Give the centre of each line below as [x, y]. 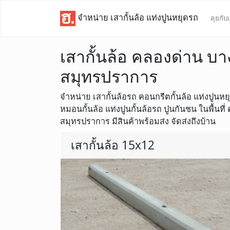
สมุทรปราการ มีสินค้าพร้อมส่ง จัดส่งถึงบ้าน [138, 121]
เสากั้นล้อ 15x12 [113, 145]
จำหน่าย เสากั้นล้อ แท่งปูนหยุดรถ [137, 18]
